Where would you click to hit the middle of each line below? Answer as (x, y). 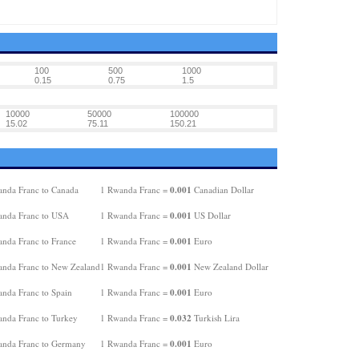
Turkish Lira (215, 318)
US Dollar (211, 215)
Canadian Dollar (222, 190)
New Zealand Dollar (230, 266)
